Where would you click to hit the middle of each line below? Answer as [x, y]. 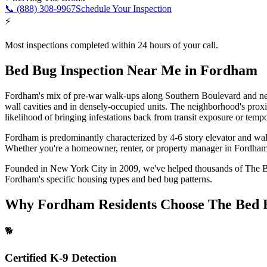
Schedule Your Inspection [124, 8]
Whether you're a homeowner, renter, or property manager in [119, 148]
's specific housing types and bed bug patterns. [125, 179]
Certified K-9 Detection [61, 258]
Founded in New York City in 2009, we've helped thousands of [124, 168]
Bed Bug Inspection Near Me [93, 70]
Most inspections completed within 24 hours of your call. [111, 45]
